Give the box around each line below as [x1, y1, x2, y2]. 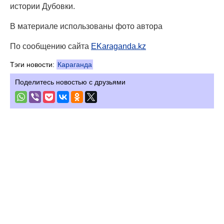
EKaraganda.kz [91, 42, 146, 51]
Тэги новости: [10, 60, 56, 69]
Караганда [57, 60, 92, 69]
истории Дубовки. [10, 2, 75, 11]
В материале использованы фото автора [10, 22, 162, 31]
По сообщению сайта [10, 42, 91, 51]
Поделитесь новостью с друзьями [15, 78, 125, 86]
